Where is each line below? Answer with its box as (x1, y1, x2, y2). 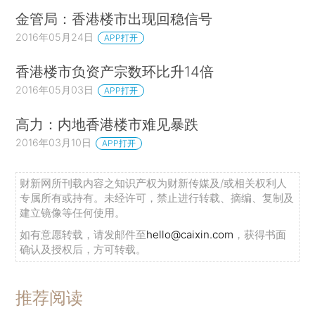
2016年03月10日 (15, 136, 92, 148)
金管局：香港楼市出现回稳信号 (15, 10, 213, 28)
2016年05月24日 (15, 31, 94, 44)
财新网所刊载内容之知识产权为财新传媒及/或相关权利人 (20, 176, 288, 191)
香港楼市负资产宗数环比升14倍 (15, 63, 214, 81)
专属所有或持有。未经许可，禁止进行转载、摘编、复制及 (20, 191, 295, 205)
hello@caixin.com (146, 228, 234, 242)
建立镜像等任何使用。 (20, 206, 126, 220)
